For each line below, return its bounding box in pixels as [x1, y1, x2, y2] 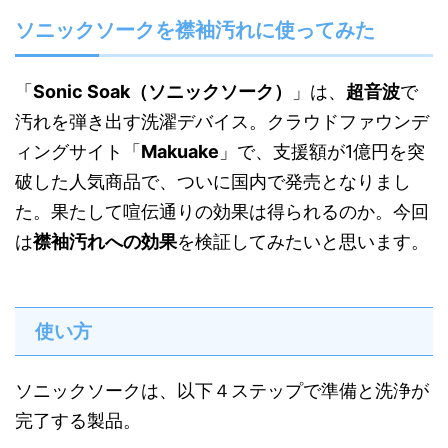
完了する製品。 [15, 410, 141, 431]
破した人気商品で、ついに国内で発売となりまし [15, 171, 411, 192]
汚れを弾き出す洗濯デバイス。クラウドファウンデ [15, 111, 429, 132]
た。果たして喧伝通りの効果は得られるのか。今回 [15, 201, 429, 222]
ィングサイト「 [15, 141, 141, 162]
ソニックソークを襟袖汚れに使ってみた [15, 19, 375, 41]
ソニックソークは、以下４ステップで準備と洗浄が [15, 380, 429, 401]
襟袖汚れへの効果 [33, 231, 177, 252]
